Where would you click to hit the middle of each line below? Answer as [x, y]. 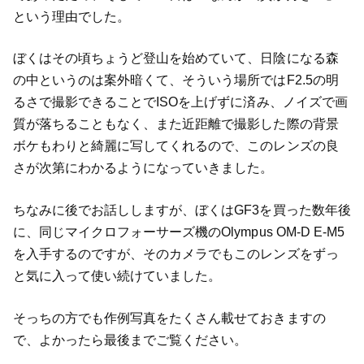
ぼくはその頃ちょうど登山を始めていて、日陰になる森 [175, 58]
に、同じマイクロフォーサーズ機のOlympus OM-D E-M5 [179, 232]
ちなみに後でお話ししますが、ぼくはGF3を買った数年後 [182, 210]
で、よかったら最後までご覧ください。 [130, 340]
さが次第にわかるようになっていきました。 [143, 168]
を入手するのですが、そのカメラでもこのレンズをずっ [175, 254]
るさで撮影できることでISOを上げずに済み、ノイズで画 [180, 102]
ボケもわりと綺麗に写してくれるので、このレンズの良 [175, 146]
